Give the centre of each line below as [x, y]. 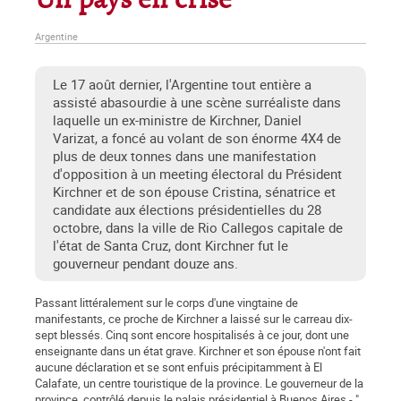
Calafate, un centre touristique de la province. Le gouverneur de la [199, 384]
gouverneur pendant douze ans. [145, 264]
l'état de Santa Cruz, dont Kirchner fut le [171, 246]
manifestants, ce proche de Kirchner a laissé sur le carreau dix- [194, 319]
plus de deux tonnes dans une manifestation [184, 156]
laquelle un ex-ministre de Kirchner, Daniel [177, 120]
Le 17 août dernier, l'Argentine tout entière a [182, 85]
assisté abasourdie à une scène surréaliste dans [197, 102]
